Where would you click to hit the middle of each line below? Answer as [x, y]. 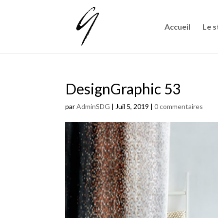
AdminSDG [93, 106]
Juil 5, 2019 [132, 106]
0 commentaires [179, 106]
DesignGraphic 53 [123, 89]
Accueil [177, 27]
